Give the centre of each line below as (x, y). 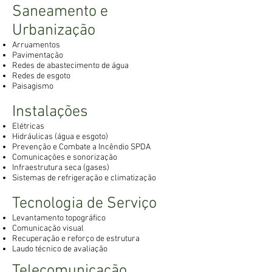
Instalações (50, 112)
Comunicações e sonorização (65, 158)
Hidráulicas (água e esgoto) (60, 137)
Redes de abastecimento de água (70, 66)
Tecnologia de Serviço (84, 204)
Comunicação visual (48, 229)
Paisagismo (33, 87)
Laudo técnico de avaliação (60, 249)
